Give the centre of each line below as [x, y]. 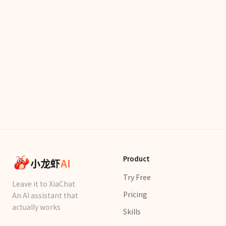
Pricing [135, 194]
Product [136, 159]
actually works [36, 207]
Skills [132, 211]
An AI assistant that [45, 195]
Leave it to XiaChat [44, 184]
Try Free [137, 177]
